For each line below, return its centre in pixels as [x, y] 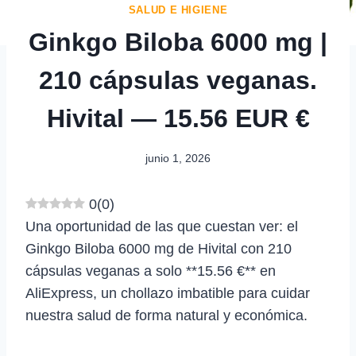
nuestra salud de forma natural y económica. [166, 315]
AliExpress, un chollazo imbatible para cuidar [168, 293]
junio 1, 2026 [178, 158]
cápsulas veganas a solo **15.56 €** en [151, 271]
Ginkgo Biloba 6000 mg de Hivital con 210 [159, 248]
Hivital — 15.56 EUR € [178, 119]
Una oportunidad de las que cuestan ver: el [162, 226]
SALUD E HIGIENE [178, 11]
